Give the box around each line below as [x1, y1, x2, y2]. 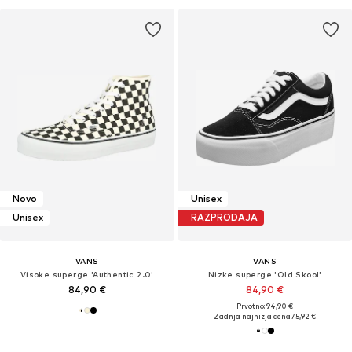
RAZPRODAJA [190, 211, 258, 224]
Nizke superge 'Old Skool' [207, 269, 322, 279]
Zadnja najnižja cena [214, 311, 291, 321]
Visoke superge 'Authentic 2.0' [20, 269, 154, 279]
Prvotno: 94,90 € [236, 301, 294, 310]
